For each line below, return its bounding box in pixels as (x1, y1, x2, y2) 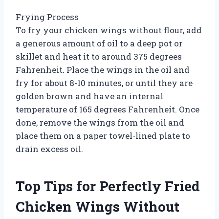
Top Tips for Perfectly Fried (16, 176, 200, 195)
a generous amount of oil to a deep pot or (16, 37, 183, 49)
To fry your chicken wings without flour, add (16, 24, 202, 36)
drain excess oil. (16, 143, 83, 154)
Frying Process (16, 11, 79, 22)
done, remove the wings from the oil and (16, 116, 184, 128)
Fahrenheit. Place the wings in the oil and (16, 64, 190, 75)
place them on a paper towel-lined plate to (16, 130, 190, 141)
